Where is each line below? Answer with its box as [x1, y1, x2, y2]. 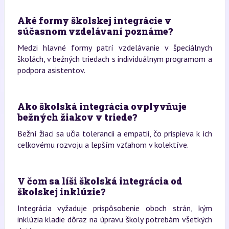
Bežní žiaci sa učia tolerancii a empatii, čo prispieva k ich [17, 128, 212, 139]
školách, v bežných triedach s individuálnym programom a [17, 54, 212, 64]
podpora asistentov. [17, 65, 85, 75]
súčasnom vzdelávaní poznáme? [17, 25, 173, 37]
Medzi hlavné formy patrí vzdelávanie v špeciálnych [17, 42, 212, 53]
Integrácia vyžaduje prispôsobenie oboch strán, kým [17, 203, 212, 213]
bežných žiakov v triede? [17, 111, 137, 123]
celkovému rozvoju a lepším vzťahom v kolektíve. [17, 140, 189, 150]
